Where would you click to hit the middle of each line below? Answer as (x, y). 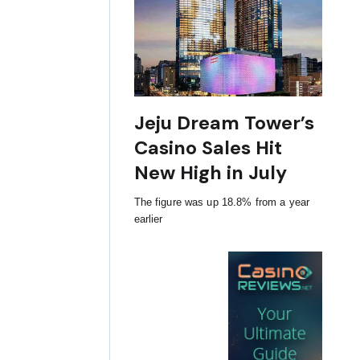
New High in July (210, 173)
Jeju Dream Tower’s (224, 123)
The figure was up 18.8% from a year (222, 202)
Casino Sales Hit (208, 148)
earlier (148, 219)
